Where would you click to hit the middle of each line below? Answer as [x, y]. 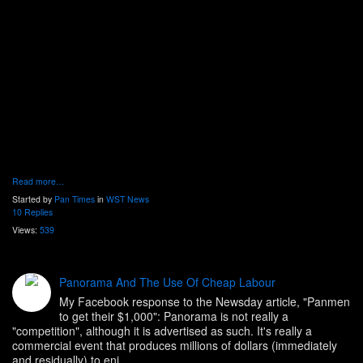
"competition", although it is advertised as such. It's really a [162, 331]
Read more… [38, 181]
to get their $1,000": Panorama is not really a [174, 316]
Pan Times [75, 199]
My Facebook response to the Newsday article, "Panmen [205, 302]
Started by [33, 199]
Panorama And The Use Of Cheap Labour [167, 282]
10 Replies [32, 212]
